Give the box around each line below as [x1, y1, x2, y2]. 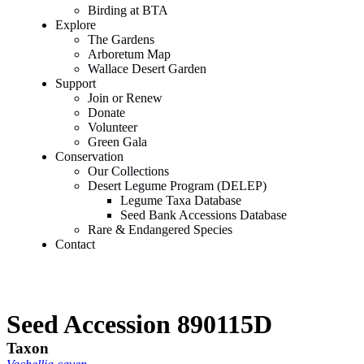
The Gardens [88, 32, 154, 46]
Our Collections [88, 164, 169, 178]
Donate [88, 106, 125, 119]
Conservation [55, 149, 123, 163]
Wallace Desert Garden [88, 62, 206, 76]
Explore [55, 18, 96, 32]
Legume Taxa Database [120, 193, 241, 207]
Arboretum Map [88, 47, 171, 61]
